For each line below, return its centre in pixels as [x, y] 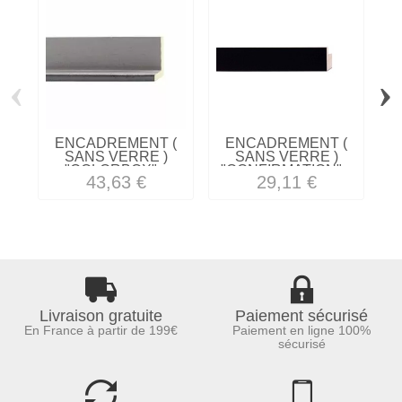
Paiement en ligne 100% [301, 331]
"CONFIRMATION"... [286, 170]
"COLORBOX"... [116, 170]
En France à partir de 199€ [100, 331]
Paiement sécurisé [301, 316]
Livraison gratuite [100, 316]
